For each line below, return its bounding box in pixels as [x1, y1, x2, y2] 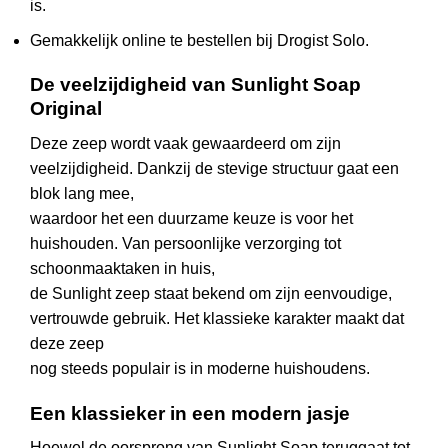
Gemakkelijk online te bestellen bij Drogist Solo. [30, 31, 369, 49]
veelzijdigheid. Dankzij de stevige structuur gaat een [30, 159, 399, 177]
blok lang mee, [30, 184, 134, 202]
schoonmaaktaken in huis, [30, 259, 215, 277]
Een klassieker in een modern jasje [30, 402, 350, 424]
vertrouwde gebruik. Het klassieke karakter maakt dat [30, 309, 404, 327]
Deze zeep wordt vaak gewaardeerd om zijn [30, 134, 341, 152]
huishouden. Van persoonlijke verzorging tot [30, 234, 341, 252]
